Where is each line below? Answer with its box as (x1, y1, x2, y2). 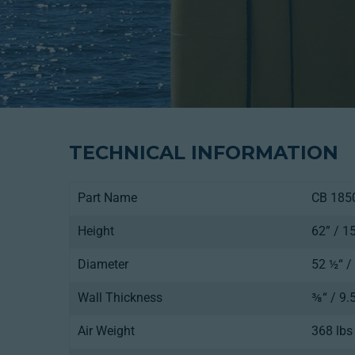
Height (78, 223, 114, 239)
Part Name (78, 190, 137, 205)
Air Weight (78, 323, 135, 338)
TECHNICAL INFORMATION (69, 141, 338, 164)
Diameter (78, 257, 128, 272)
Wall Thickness (78, 290, 162, 305)
